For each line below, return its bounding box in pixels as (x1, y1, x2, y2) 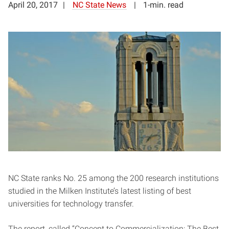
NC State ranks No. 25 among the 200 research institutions (8, 173, 219, 183)
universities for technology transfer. (8, 199, 134, 209)
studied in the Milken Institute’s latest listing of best (8, 186, 191, 196)
